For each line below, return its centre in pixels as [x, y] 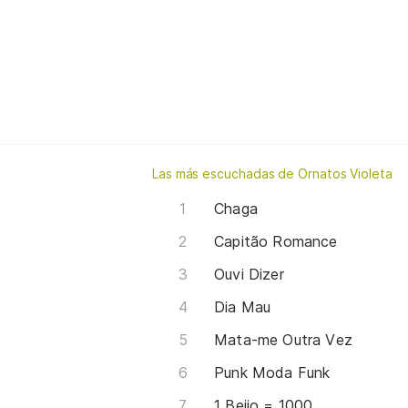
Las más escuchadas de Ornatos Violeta [272, 173]
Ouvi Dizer [249, 274]
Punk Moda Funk [272, 372]
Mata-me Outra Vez [284, 339]
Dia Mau [243, 306]
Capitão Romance [276, 241]
